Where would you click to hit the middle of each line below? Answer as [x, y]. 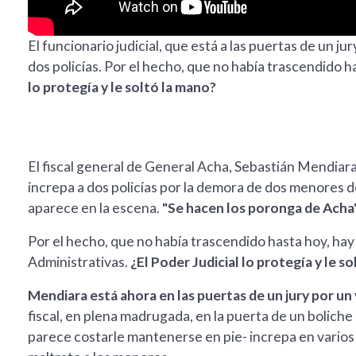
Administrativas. [79, 262]
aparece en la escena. [94, 208]
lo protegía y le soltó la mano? [122, 87]
